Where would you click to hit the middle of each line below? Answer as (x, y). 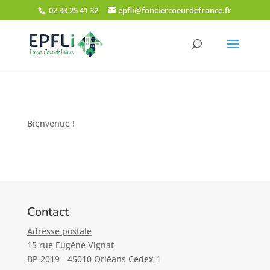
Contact (48, 212)
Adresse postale (59, 231)
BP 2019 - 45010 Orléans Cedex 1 (94, 259)
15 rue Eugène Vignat (70, 245)
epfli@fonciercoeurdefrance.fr (175, 10)
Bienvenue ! (51, 123)
